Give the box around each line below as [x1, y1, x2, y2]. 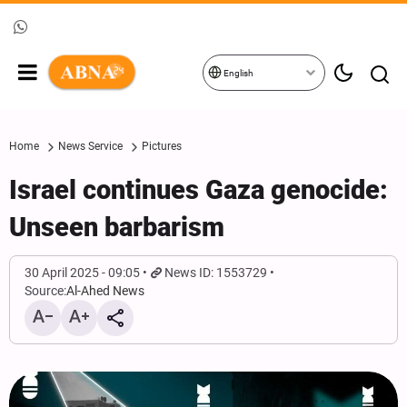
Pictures [142, 140, 182, 153]
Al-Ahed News [66, 283, 144, 298]
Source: [25, 283, 66, 298]
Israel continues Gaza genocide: [9, 174, 388, 205]
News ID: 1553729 [164, 265, 268, 280]
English [222, 68, 253, 78]
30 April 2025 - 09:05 [25, 265, 140, 280]
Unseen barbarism [9, 212, 224, 243]
